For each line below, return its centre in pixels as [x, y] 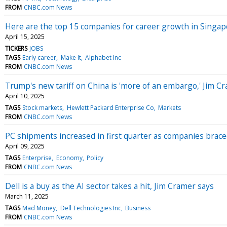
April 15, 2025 [25, 36]
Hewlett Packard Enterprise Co [110, 107]
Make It [71, 57]
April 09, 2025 [25, 146]
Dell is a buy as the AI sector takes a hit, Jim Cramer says [109, 186]
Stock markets [43, 107]
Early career [40, 57]
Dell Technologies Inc [90, 208]
